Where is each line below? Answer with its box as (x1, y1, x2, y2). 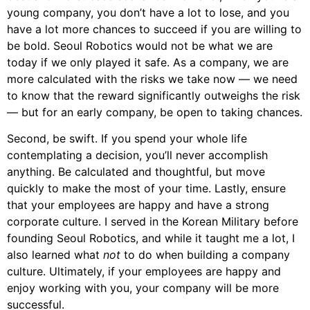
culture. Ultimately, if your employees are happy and (7, 264, 281, 278)
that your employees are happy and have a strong (7, 197, 269, 212)
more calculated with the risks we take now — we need (7, 71, 298, 86)
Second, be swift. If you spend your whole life (7, 131, 247, 145)
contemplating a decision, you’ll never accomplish (7, 147, 268, 162)
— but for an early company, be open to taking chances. (7, 104, 302, 119)
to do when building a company (124, 247, 290, 262)
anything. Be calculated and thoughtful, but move (7, 164, 265, 179)
